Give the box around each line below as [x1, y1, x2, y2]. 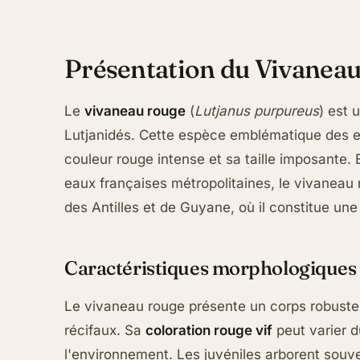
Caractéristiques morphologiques [64, 256, 357, 280]
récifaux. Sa [64, 321, 145, 338]
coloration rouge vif [145, 321, 272, 338]
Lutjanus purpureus [194, 103, 319, 120]
